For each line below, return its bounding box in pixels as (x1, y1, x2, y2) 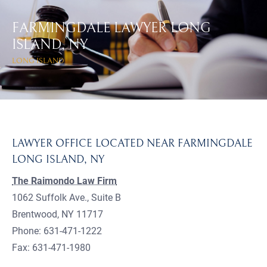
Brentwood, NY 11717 (12, 208, 103, 220)
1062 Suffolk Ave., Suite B (12, 191, 121, 203)
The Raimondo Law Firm (12, 175, 117, 187)
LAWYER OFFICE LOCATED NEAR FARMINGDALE (12, 136, 253, 150)
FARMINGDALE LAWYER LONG (12, 20, 211, 36)
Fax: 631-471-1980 (12, 241, 91, 253)
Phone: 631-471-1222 (12, 225, 102, 237)
